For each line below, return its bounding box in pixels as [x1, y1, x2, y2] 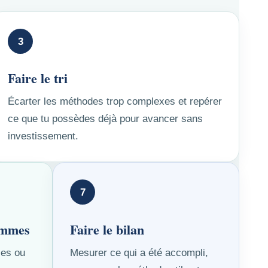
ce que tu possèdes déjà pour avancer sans [8, 113, 203, 125]
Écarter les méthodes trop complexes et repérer [8, 96, 222, 108]
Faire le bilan [70, 219, 144, 239]
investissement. [8, 130, 78, 142]
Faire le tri [8, 68, 68, 89]
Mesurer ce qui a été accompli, [70, 246, 208, 258]
